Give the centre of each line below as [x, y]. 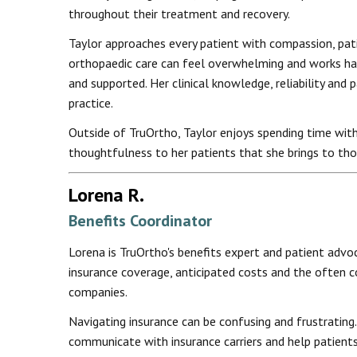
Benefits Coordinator [140, 221]
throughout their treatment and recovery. [179, 14]
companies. [98, 292]
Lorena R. [106, 195]
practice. [91, 103]
